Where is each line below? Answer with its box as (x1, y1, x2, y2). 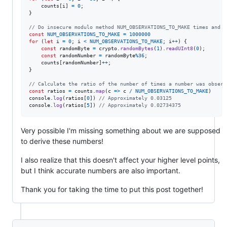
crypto (99, 45, 117, 51)
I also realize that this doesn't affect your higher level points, (21, 155, 220, 164)
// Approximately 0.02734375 (99, 102, 181, 108)
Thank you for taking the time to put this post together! (21, 184, 203, 194)
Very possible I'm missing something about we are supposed (21, 126, 220, 135)
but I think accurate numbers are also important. (21, 166, 180, 175)
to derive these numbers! (21, 136, 103, 145)
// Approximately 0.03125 (99, 95, 172, 101)
